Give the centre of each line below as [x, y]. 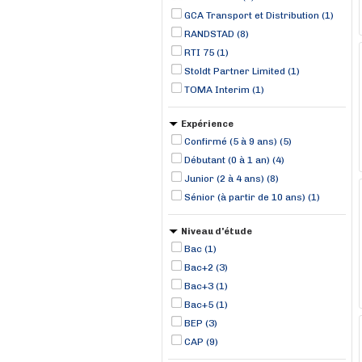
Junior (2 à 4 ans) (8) [232, 179]
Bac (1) [200, 249]
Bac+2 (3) [206, 267]
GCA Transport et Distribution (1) [259, 15]
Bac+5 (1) [206, 305]
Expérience [207, 124]
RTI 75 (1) [206, 53]
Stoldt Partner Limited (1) [242, 71]
